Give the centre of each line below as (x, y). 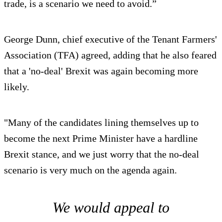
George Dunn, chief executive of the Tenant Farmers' (111, 39)
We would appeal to (111, 208)
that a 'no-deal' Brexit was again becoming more (101, 71)
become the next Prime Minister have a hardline (101, 139)
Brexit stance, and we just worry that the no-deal (102, 154)
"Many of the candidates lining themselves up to (101, 123)
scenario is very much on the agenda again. (90, 170)
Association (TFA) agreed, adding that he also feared (110, 55)
